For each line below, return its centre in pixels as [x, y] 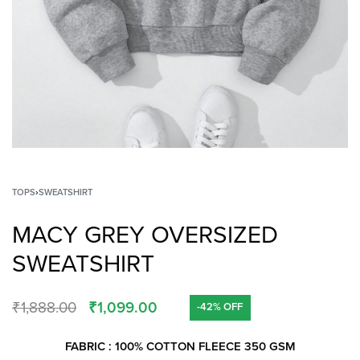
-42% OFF [220, 307]
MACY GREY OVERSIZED [145, 235]
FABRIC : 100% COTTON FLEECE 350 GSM [180, 346]
